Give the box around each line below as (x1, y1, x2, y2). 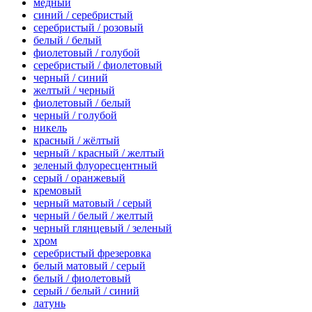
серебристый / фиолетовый (33, 58, 162, 71)
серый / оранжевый (33, 171, 125, 184)
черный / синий (33, 71, 108, 84)
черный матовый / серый (33, 196, 152, 209)
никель (33, 121, 67, 134)
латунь (33, 297, 65, 309)
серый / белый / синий (33, 284, 139, 297)
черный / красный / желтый (33, 146, 164, 159)
